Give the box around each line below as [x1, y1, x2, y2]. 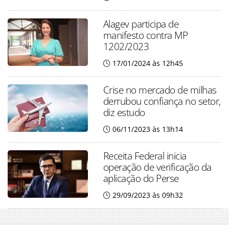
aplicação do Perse [103, 171, 179, 186]
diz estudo [103, 105, 145, 120]
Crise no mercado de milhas [103, 83, 217, 97]
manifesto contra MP [103, 28, 188, 42]
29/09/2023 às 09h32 [112, 190, 183, 200]
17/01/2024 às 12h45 [112, 58, 183, 68]
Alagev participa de [103, 17, 179, 31]
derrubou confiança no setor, [103, 94, 221, 108]
